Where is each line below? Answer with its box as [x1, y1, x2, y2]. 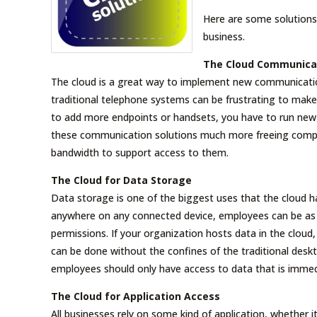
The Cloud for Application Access [51, 289, 220, 303]
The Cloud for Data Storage [51, 173, 192, 187]
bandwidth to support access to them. [51, 145, 229, 159]
